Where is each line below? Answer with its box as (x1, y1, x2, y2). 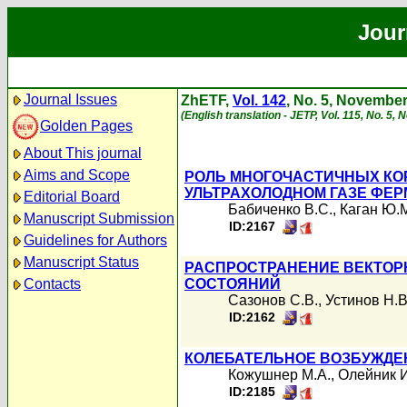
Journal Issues (24, 92, 117, 107)
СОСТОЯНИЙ (184, 276, 281, 292)
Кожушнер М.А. (228, 367, 331, 382)
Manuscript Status (24, 254, 139, 270)
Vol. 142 (233, 93, 286, 108)
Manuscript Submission (24, 211, 174, 226)
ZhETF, (181, 93, 233, 108)
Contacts (24, 276, 81, 292)
